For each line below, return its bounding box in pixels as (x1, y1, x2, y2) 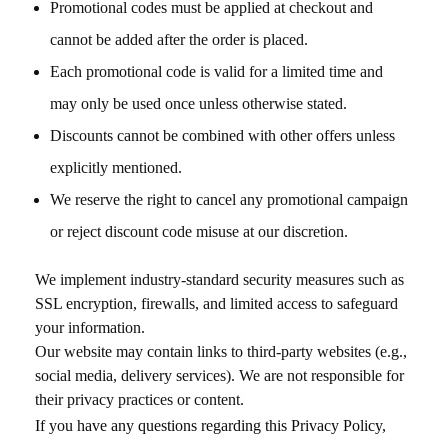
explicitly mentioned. (50, 159, 182, 176)
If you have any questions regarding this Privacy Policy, (35, 417, 386, 434)
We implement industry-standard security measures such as (35, 271, 404, 288)
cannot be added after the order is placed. (50, 31, 308, 48)
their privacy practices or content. (35, 391, 244, 408)
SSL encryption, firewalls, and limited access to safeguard (35, 295, 398, 312)
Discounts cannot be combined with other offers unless (50, 127, 395, 144)
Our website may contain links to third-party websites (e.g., (35, 343, 407, 360)
